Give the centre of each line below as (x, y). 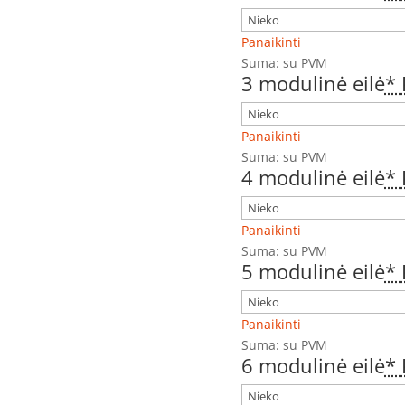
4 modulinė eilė (313, 178)
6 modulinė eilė (313, 366)
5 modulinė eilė (313, 272)
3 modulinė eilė (313, 84)
